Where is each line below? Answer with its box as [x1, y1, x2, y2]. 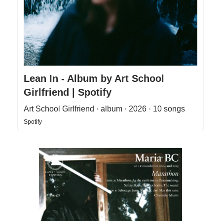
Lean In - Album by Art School [24, 73, 164, 84]
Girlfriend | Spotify [24, 86, 111, 98]
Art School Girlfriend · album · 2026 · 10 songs [24, 104, 185, 113]
